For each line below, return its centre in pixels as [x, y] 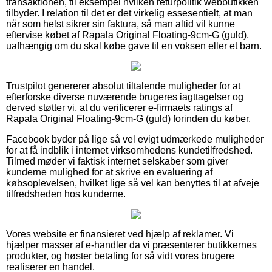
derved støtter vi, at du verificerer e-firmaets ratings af [119, 107]
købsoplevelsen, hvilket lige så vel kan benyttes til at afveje [133, 183]
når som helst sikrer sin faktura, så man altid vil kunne [121, 24]
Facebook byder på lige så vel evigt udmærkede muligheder [135, 139]
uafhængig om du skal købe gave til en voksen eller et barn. [134, 46]
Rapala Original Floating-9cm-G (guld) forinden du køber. [128, 118]
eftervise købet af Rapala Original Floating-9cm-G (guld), [127, 35]
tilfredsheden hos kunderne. [66, 194]
